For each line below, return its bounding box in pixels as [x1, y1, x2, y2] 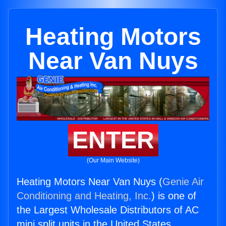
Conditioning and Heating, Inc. [17, 190, 151, 202]
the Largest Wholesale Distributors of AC [17, 204, 199, 216]
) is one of [151, 190, 196, 202]
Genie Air [162, 176, 204, 188]
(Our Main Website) [86, 157, 140, 164]
